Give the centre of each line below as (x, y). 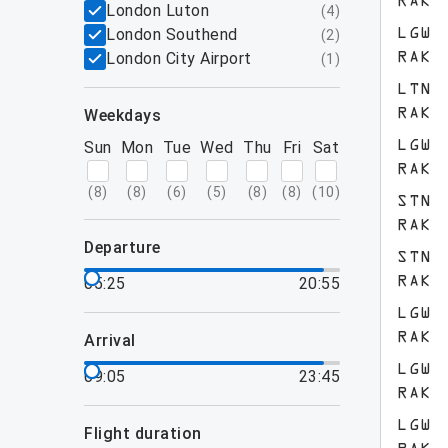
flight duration (147, 433)
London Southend (172, 34)
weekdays (129, 115)
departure (127, 247)
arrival (115, 340)
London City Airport (179, 58)
